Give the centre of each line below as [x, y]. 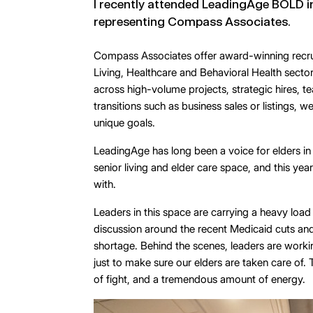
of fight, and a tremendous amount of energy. [200, 279]
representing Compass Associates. [192, 21]
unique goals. [126, 123]
